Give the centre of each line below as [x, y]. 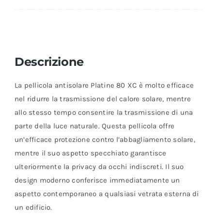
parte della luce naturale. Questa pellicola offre [94, 126]
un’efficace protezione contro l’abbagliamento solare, [105, 140]
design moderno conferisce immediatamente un [97, 180]
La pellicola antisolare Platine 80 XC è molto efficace [104, 85]
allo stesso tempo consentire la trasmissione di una [104, 113]
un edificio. [33, 208]
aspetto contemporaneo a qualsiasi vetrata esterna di [107, 194]
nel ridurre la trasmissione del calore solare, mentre [102, 99]
